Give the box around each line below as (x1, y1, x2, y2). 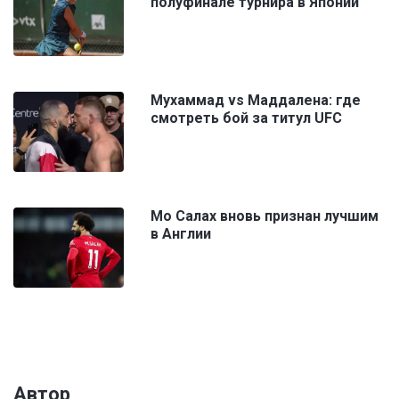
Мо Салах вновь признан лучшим (151, 208, 379, 225)
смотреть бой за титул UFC (151, 110, 342, 127)
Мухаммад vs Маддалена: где (151, 92, 361, 110)
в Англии (151, 225, 211, 243)
